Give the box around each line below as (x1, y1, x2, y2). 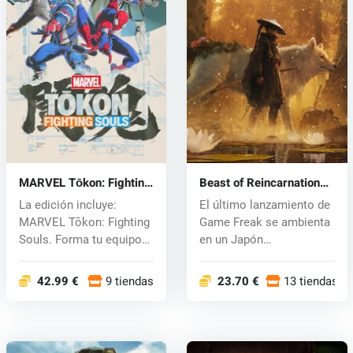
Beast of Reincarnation (199, 173, 320, 191)
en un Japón (199, 232, 263, 247)
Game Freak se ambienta (199, 214, 330, 229)
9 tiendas (106, 272, 154, 290)
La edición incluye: (18, 197, 117, 212)
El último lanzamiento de (199, 197, 330, 212)
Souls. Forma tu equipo (18, 232, 142, 247)
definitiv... (18, 249, 69, 264)
